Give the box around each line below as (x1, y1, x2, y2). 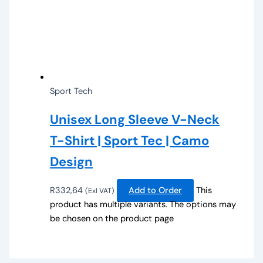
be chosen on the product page (50, 213, 174, 224)
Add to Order (129, 184, 183, 196)
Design (50, 153, 93, 171)
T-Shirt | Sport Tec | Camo (50, 132, 210, 150)
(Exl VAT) (85, 186, 115, 195)
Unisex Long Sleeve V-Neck (50, 111, 220, 129)
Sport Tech (50, 86, 93, 97)
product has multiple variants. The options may (50, 198, 237, 210)
